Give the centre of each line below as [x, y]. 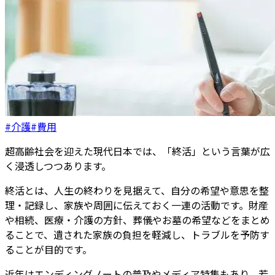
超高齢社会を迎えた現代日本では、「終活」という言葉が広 [137, 151]
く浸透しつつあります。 [58, 166]
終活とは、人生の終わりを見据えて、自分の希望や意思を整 [137, 191]
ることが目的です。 [48, 250]
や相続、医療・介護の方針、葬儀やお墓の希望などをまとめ [137, 220]
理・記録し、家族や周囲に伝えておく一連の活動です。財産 [137, 205]
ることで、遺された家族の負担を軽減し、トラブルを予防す [137, 235]
